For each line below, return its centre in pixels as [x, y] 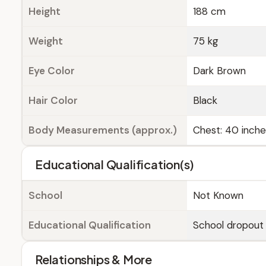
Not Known [218, 195]
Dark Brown [219, 71]
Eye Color [52, 71]
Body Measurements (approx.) [103, 130]
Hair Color [53, 100]
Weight [46, 41]
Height [45, 11]
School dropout [228, 225]
